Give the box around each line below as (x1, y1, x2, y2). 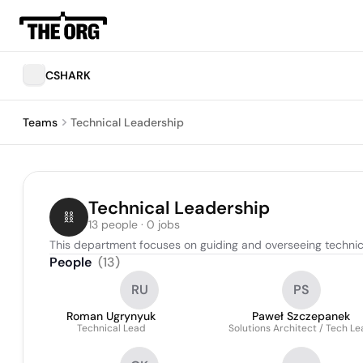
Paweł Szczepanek (251, 309, 350, 323)
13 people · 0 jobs (88, 217, 180, 232)
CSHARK (45, 68, 91, 83)
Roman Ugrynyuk (66, 309, 156, 323)
